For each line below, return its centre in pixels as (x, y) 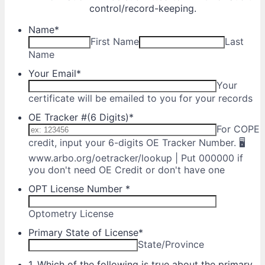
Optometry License (71, 214)
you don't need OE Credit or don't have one (127, 170)
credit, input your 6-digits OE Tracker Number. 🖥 (137, 143)
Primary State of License (83, 233)
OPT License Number (77, 189)
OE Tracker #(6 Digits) (79, 117)
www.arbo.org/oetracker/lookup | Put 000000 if (136, 158)
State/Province (171, 245)
